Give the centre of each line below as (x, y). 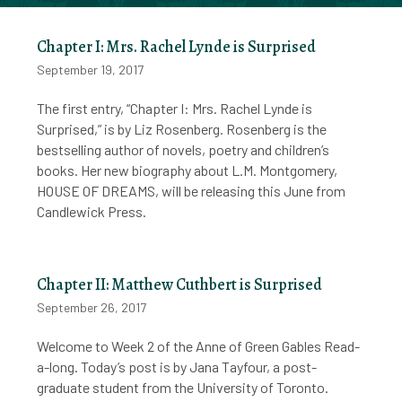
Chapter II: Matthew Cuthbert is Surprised (180, 284)
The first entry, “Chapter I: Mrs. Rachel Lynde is (175, 109)
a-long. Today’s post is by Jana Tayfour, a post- (177, 366)
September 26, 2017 (92, 307)
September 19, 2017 (91, 70)
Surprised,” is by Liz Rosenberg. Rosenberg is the (182, 129)
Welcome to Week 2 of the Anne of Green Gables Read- (199, 345)
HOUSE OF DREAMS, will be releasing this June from (192, 191)
